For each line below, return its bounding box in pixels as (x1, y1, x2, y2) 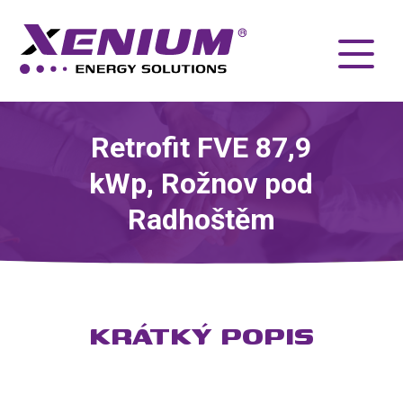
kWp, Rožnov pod (89, 166, 314, 201)
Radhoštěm (127, 201, 275, 237)
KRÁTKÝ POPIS (89, 316, 314, 355)
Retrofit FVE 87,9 (91, 130, 312, 165)
